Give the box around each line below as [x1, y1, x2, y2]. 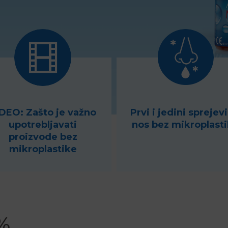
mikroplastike [9, 144, 77, 155]
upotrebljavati [9, 119, 77, 130]
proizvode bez [8, 131, 77, 142]
